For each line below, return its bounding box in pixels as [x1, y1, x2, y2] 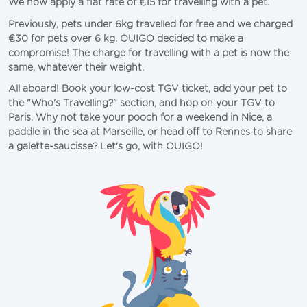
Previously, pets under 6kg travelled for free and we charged [8, 19, 293, 29]
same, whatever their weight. [8, 62, 147, 73]
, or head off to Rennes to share [143, 127, 292, 138]
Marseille [103, 127, 143, 138]
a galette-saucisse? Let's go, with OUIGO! [8, 142, 203, 152]
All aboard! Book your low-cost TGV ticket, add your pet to [8, 84, 287, 95]
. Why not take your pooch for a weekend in [31, 113, 241, 123]
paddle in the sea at [8, 127, 103, 138]
